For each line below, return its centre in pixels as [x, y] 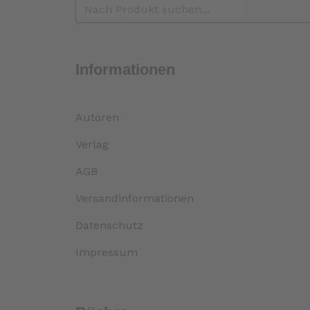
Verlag [92, 145]
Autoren [98, 118]
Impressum [107, 253]
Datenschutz [110, 226]
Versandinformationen [135, 199]
